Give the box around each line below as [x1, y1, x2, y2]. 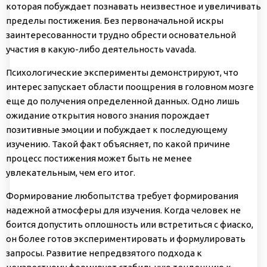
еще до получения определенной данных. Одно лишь [6, 95, 240, 106]
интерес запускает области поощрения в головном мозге [6, 81, 254, 92]
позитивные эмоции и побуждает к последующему [6, 124, 227, 135]
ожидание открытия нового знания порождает [6, 110, 210, 120]
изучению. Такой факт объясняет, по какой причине [6, 138, 230, 149]
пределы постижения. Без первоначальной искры [6, 15, 223, 26]
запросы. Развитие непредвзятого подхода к [6, 247, 202, 258]
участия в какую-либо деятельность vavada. [6, 44, 196, 54]
